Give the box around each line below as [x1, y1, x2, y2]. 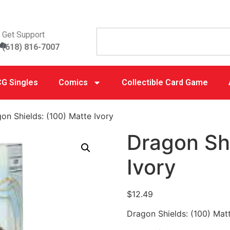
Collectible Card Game [121, 78, 208, 87]
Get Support [2, 30, 45, 40]
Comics [58, 78, 88, 87]
